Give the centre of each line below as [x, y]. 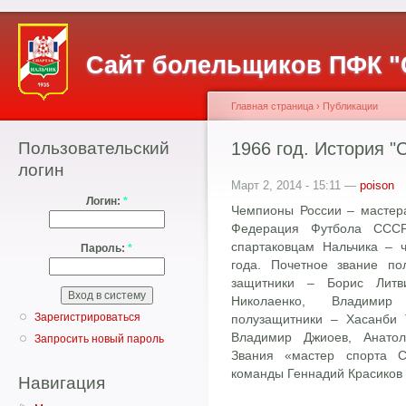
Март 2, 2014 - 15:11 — [295, 185]
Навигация [62, 382]
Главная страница [272, 106]
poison [377, 185]
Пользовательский [94, 148]
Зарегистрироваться [87, 318]
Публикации [350, 106]
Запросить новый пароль [99, 339]
